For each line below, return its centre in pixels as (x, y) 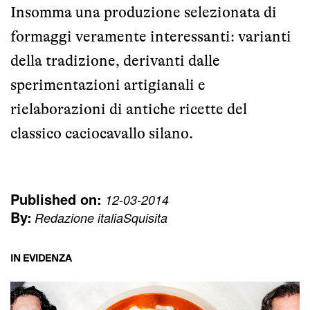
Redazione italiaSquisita (101, 217)
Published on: (56, 199)
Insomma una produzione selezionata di (144, 12)
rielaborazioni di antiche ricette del (129, 109)
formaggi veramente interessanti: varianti (151, 36)
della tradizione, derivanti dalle (115, 60)
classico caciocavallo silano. (102, 133)
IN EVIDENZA (41, 258)
